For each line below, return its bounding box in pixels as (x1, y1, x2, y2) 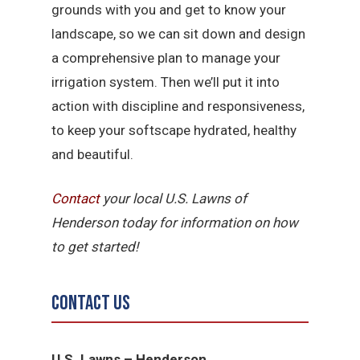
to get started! (51, 239, 139, 255)
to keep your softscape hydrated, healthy (51, 121, 297, 138)
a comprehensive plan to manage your (51, 49, 281, 66)
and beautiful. (51, 145, 134, 162)
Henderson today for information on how (51, 215, 299, 231)
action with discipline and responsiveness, (51, 97, 305, 114)
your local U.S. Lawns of (100, 190, 247, 207)
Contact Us (51, 291, 131, 317)
